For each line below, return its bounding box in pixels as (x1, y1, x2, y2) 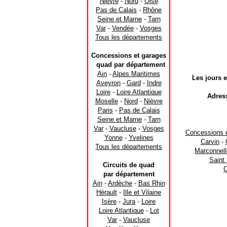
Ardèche (107, 179, 132, 187)
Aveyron (96, 79, 121, 87)
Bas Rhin (138, 179, 165, 187)
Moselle (95, 97, 118, 105)
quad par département (96, 61, 165, 68)
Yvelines (128, 134, 154, 141)
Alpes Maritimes (112, 70, 160, 78)
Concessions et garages (91, 52, 166, 59)
